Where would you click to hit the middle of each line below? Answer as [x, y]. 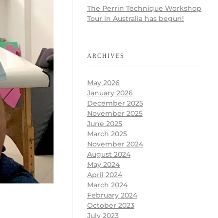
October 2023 [111, 206]
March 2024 [107, 185]
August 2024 [109, 154]
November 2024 [115, 144]
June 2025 [105, 124]
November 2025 [115, 114]
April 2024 [105, 175]
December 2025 [115, 103]
